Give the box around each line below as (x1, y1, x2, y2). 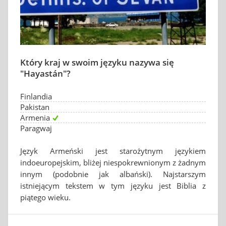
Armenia (20, 112, 50, 123)
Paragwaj (20, 123, 52, 133)
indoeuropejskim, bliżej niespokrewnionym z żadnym (20, 157, 206, 167)
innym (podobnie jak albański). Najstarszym (20, 169, 206, 179)
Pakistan (20, 102, 49, 112)
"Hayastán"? (20, 68, 71, 79)
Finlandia (20, 91, 52, 101)
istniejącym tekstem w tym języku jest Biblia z (20, 181, 206, 191)
